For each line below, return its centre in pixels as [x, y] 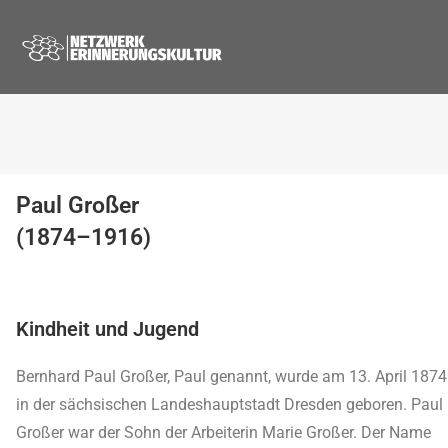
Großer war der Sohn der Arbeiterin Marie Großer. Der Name [223, 432]
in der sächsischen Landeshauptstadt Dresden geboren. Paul [229, 404]
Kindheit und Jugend [107, 329]
